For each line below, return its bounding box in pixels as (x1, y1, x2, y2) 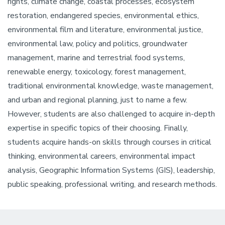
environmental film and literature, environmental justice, (8, 24, 203, 35)
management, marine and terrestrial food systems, (8, 52, 185, 63)
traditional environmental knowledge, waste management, (8, 80, 213, 91)
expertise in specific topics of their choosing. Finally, (8, 123, 188, 134)
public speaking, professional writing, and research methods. (8, 179, 217, 190)
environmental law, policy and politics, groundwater (8, 38, 187, 49)
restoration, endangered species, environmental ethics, (8, 10, 199, 21)
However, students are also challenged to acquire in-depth (8, 108, 215, 120)
